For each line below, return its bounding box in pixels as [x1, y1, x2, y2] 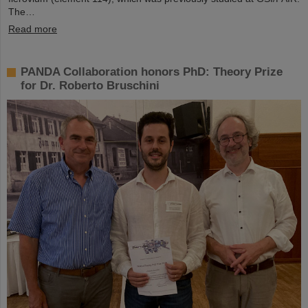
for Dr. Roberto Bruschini [21, 78, 159, 92]
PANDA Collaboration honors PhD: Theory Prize [21, 65, 283, 78]
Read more [8, 23, 57, 34]
